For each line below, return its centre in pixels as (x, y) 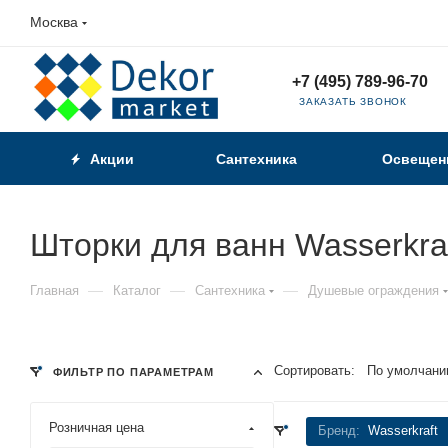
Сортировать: (314, 370)
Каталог (137, 290)
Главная (54, 290)
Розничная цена (96, 427)
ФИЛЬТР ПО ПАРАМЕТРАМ (131, 371)
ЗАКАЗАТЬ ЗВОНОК (353, 101)
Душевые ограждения (373, 290)
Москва (54, 22)
